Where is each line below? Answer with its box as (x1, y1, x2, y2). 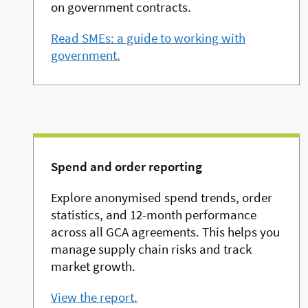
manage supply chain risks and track (51, 241, 252, 258)
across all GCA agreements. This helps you (51, 223, 280, 241)
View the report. (51, 289, 137, 306)
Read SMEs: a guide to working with (51, 30, 245, 47)
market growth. (51, 258, 135, 275)
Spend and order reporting (51, 158, 202, 175)
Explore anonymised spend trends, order (51, 189, 272, 206)
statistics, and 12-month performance (51, 206, 256, 223)
